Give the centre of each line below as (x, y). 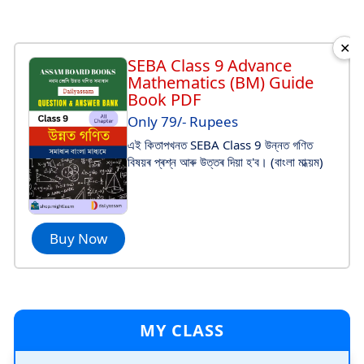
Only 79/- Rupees (183, 121)
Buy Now (78, 238)
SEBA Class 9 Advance (210, 65)
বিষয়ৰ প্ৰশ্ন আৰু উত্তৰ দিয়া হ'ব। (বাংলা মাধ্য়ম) (225, 162)
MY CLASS (182, 330)
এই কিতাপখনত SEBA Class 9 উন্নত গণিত (220, 145)
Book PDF (164, 100)
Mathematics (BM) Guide (221, 82)
